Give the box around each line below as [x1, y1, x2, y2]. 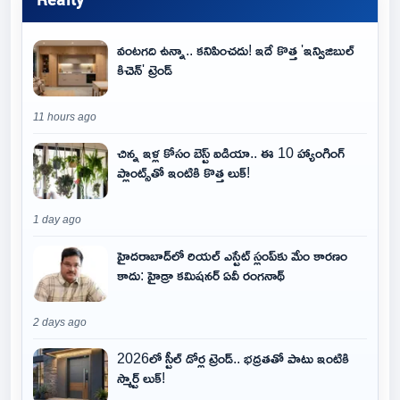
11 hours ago [33, 112, 96, 123]
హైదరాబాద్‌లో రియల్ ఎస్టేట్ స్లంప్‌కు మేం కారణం [117, 242, 347, 270]
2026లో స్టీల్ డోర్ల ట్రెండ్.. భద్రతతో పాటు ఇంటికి [117, 345, 349, 372]
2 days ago [33, 317, 87, 329]
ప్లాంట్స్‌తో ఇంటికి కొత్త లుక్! [117, 159, 250, 187]
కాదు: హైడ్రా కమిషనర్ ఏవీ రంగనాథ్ [117, 262, 285, 289]
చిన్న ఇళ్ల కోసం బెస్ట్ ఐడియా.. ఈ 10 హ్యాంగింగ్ [117, 139, 345, 167]
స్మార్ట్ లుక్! [117, 364, 165, 392]
